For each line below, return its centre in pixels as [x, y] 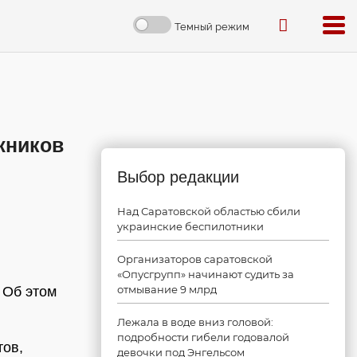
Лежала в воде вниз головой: [195, 322]
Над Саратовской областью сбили [209, 211]
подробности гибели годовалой [203, 337]
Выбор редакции [178, 177]
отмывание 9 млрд [167, 289]
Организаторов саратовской [195, 259]
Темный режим [212, 26]
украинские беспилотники [190, 226]
